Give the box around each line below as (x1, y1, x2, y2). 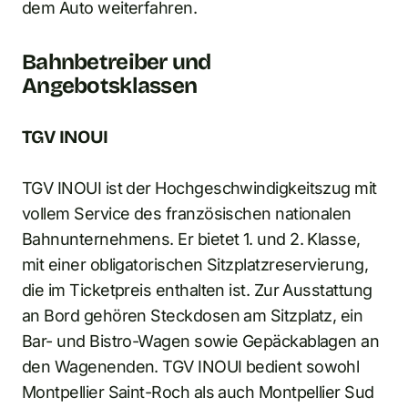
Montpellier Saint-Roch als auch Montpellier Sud (22, 382, 374, 402)
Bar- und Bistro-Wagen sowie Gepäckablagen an (22, 331, 380, 351)
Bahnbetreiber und (22, 48, 211, 75)
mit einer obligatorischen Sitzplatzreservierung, (22, 254, 369, 274)
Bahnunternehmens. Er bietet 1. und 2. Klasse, (22, 229, 361, 249)
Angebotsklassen (22, 72, 198, 98)
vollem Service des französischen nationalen (22, 203, 352, 223)
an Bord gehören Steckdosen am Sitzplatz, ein (22, 305, 363, 325)
